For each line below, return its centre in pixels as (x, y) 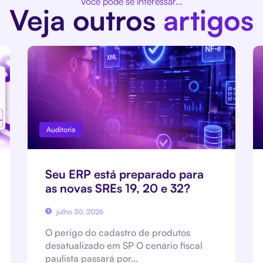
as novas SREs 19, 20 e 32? (118, 188)
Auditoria (61, 129)
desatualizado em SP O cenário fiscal (124, 245)
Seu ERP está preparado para (125, 174)
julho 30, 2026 (79, 211)
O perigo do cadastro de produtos (118, 232)
